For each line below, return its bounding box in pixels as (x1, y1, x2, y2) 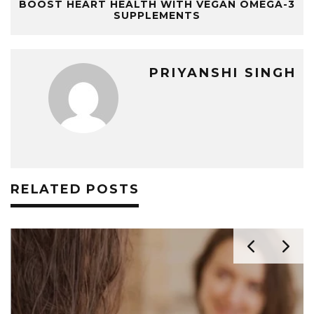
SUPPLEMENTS (114, 9, 200, 22)
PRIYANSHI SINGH (149, 65, 296, 81)
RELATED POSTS (11, 182, 139, 198)
